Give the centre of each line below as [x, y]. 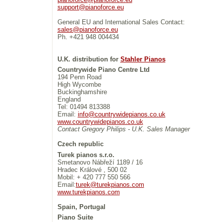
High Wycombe [79, 85]
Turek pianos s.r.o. [86, 155]
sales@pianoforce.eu [87, 30]
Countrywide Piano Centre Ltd [103, 70]
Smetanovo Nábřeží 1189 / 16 [100, 162]
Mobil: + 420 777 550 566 [94, 177]
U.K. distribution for [89, 59]
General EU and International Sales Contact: [121, 22]
